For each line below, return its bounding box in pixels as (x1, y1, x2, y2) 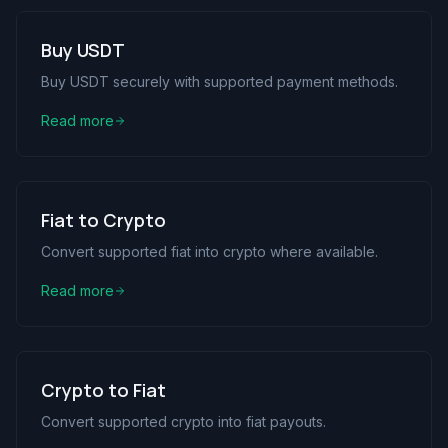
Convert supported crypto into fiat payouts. (41, 413, 326, 430)
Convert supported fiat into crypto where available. (41, 243, 378, 260)
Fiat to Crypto (41, 208, 166, 232)
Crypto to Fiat (41, 378, 166, 402)
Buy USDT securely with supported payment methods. (41, 73, 398, 90)
